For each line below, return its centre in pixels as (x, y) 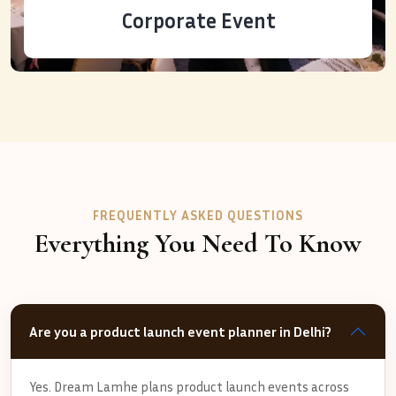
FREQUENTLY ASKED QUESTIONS (198, 215)
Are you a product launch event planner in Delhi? (180, 331)
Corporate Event (198, 21)
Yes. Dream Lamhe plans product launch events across (189, 386)
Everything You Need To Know (198, 243)
